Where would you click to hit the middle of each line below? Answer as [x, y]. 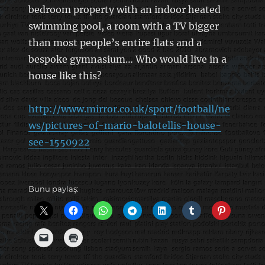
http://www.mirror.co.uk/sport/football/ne [129, 109]
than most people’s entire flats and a [115, 42]
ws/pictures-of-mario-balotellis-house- [125, 125]
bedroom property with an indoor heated [124, 9]
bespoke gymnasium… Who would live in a [127, 59]
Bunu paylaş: [53, 188]
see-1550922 [59, 142]
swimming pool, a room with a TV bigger [123, 26]
